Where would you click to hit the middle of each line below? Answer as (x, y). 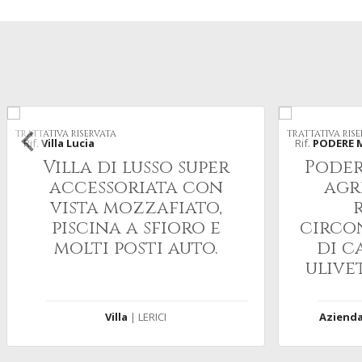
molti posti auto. (136, 248)
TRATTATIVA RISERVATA (66, 133)
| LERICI (147, 317)
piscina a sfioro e (136, 228)
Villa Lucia (68, 143)
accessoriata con (136, 188)
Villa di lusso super (136, 168)
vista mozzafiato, (136, 208)
